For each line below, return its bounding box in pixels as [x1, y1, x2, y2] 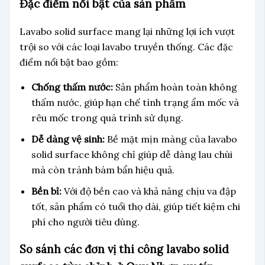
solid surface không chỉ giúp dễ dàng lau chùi [31, 148, 232, 160]
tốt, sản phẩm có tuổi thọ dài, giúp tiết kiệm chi [31, 200, 240, 212]
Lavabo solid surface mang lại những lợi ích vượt [19, 25, 235, 37]
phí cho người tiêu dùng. [31, 215, 140, 228]
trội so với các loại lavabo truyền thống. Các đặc [19, 40, 233, 53]
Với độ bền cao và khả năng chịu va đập [61, 185, 236, 197]
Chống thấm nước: [31, 80, 113, 93]
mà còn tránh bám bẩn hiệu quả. [31, 163, 174, 176]
